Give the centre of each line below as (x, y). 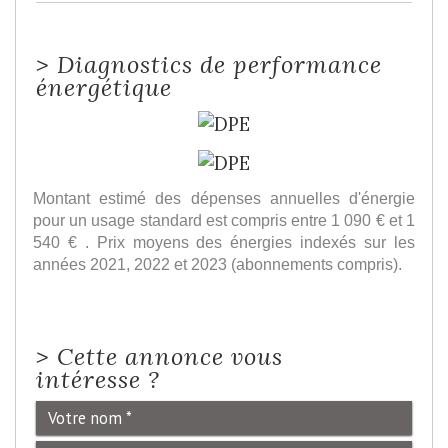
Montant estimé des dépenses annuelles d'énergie (224, 197)
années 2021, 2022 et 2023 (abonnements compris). (217, 263)
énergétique (104, 86)
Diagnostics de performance (219, 63)
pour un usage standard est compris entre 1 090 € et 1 (224, 219)
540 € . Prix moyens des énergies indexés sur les (224, 241)
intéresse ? (98, 378)
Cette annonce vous (170, 355)
